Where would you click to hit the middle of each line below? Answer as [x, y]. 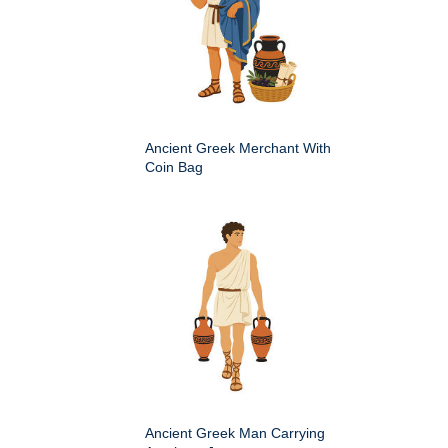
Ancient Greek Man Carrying [235, 433]
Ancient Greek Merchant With [238, 148]
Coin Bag [174, 167]
